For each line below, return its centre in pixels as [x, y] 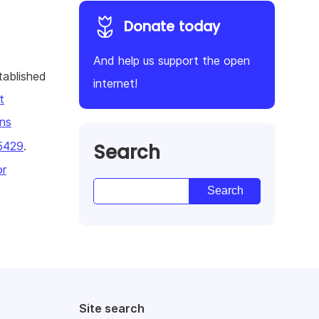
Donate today [172, 26]
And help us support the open [172, 60]
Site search [112, 308]
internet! [115, 83]
